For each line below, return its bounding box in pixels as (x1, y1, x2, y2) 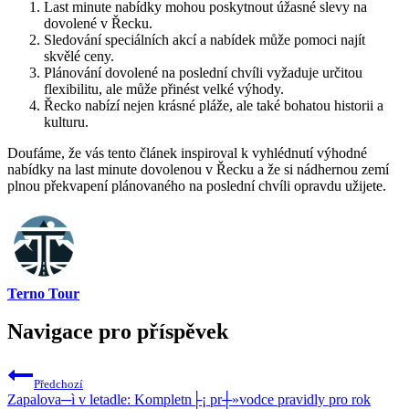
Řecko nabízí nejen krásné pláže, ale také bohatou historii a (44, 97, 383, 113)
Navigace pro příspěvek (7, 320, 228, 344)
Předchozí (34, 377, 83, 392)
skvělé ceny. (44, 47, 114, 64)
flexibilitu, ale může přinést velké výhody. (44, 80, 284, 97)
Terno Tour (7, 285, 79, 301)
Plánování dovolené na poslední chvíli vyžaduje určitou (44, 64, 362, 80)
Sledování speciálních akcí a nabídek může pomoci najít (44, 31, 365, 47)
